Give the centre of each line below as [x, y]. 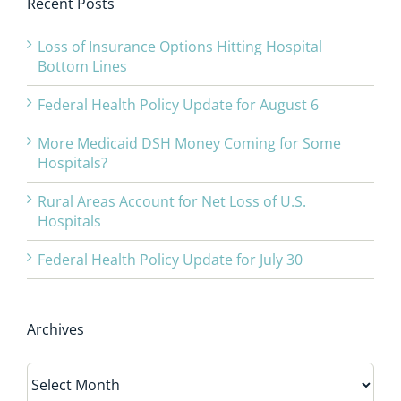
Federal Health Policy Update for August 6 [178, 105]
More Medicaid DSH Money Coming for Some [189, 144]
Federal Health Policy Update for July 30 [170, 260]
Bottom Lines [82, 67]
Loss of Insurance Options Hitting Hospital [180, 47]
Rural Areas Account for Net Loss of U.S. [172, 202]
